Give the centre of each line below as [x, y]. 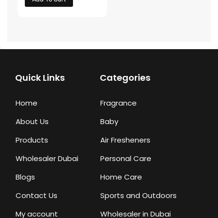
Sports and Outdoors [138, 196]
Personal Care [126, 159]
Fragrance [118, 103]
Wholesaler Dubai [47, 159]
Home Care [121, 177]
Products [32, 140]
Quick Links [40, 78]
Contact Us [37, 196]
